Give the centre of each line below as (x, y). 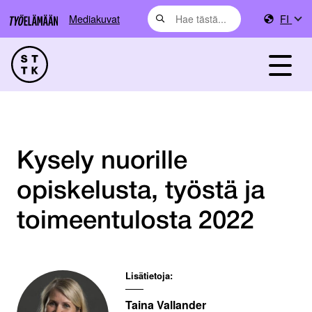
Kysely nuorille (102, 162)
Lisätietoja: (149, 276)
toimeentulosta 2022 (135, 221)
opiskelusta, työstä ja (141, 192)
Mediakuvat (94, 18)
